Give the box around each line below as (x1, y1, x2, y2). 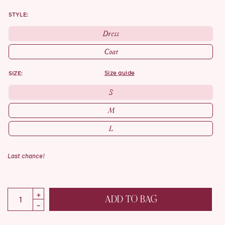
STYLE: (9, 11, 28, 19)
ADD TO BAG (104, 194, 157, 205)
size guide (108, 70, 135, 76)
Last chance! (8, 151, 45, 160)
